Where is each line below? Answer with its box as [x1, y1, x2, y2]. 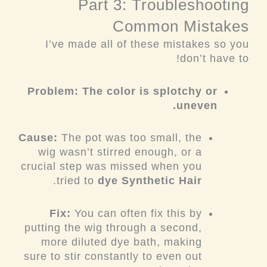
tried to [57, 175, 98, 187]
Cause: [18, 132, 58, 144]
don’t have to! [180, 52, 249, 65]
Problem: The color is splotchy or [27, 85, 218, 97]
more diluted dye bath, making [41, 236, 203, 248]
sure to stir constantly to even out [24, 250, 203, 262]
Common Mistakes [113, 17, 249, 36]
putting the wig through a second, [24, 222, 203, 234]
